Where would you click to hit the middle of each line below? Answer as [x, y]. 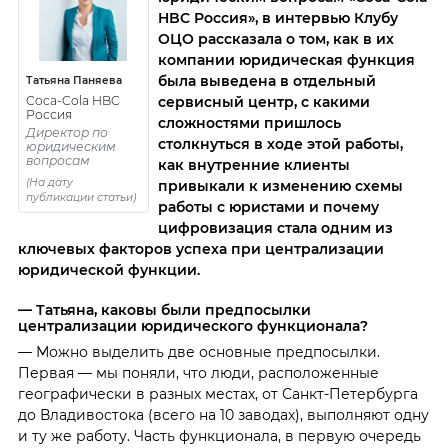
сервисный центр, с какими [263, 101]
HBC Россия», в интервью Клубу [277, 17]
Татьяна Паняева [73, 81]
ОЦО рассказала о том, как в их [275, 38]
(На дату [49, 182]
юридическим [70, 146]
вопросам [57, 160]
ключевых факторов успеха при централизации [200, 248]
